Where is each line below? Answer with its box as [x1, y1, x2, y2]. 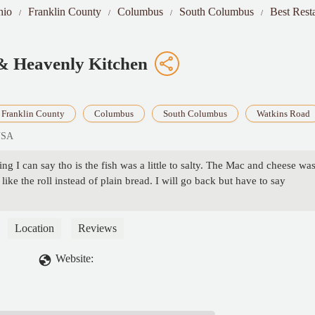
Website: [56, 252, 94, 265]
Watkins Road [257, 108, 310, 120]
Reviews [78, 222, 117, 235]
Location [15, 222, 54, 235]
